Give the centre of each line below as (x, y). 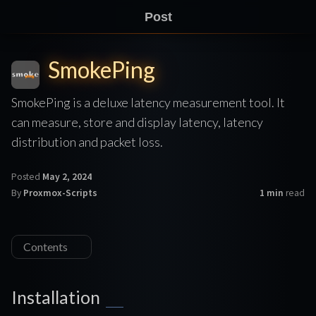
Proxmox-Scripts (60, 193)
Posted (27, 176)
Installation (56, 297)
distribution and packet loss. (87, 141)
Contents (45, 246)
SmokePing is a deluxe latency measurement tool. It (148, 102)
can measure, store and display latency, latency (137, 122)
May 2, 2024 (67, 176)
